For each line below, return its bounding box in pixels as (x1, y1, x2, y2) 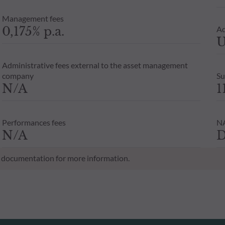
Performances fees (2, 117, 66, 127)
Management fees (2, 13, 64, 23)
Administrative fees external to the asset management (2, 60, 188, 70)
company (2, 70, 34, 80)
